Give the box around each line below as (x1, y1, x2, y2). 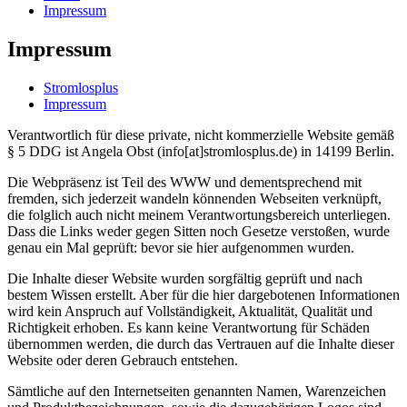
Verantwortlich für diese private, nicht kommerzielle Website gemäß (7, 126, 394, 143)
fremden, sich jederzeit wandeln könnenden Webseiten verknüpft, (7, 190, 382, 206)
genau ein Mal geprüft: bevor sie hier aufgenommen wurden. (7, 239, 354, 255)
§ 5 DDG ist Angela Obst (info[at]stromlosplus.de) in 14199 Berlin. (7, 143, 394, 159)
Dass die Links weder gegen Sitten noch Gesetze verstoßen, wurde (7, 223, 390, 239)
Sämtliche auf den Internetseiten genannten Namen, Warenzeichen (7, 382, 386, 399)
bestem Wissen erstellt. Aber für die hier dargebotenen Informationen (7, 286, 400, 303)
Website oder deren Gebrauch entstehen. (7, 352, 238, 368)
